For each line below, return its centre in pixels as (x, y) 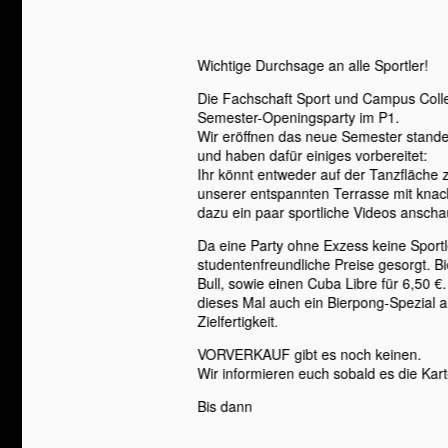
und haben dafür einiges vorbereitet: (312, 155)
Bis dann (225, 406)
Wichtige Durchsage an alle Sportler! (313, 65)
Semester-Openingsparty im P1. (298, 117)
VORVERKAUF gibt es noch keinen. (309, 354)
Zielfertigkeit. (238, 321)
